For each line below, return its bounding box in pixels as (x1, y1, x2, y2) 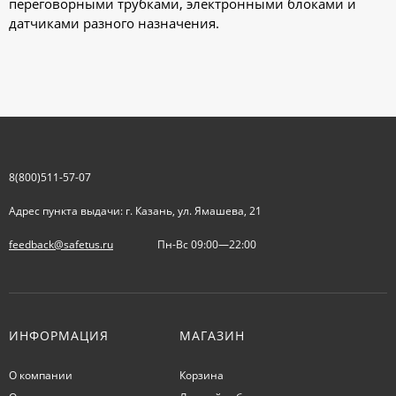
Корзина (179, 368, 224, 383)
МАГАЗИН (179, 327, 245, 344)
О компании (9, 368, 72, 383)
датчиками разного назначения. (9, 14, 219, 32)
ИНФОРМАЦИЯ (9, 327, 109, 344)
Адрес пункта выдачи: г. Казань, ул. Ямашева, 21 (9, 203, 262, 218)
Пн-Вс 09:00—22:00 (157, 237, 256, 252)
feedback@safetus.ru (9, 237, 113, 252)
